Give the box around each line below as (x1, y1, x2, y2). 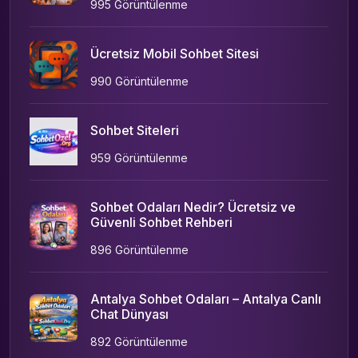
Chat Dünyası (90, 305, 169, 322)
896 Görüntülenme (90, 242, 189, 257)
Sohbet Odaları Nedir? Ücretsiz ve (90, 198, 296, 215)
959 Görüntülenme (90, 150, 188, 165)
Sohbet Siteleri (90, 121, 179, 138)
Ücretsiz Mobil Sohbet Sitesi (90, 45, 259, 62)
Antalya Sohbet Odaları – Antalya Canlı (90, 290, 321, 307)
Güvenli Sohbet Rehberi (90, 213, 233, 230)
